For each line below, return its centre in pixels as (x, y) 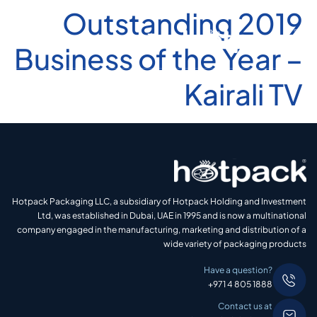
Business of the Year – (158, 58)
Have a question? (238, 270)
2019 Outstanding (148, 23)
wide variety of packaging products (235, 244)
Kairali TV (243, 94)
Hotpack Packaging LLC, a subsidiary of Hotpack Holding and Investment (159, 201)
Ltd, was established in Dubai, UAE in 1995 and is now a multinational (172, 215)
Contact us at (245, 306)
